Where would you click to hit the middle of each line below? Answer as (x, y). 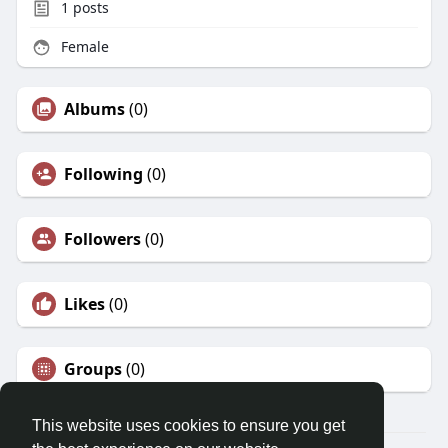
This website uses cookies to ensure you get (188, 426)
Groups (92, 369)
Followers (102, 239)
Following (103, 174)
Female (82, 47)
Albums (94, 109)
